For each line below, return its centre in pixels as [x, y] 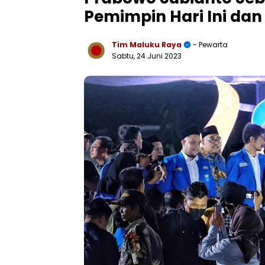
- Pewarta [209, 44]
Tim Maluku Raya [147, 44]
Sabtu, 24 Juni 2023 [147, 56]
